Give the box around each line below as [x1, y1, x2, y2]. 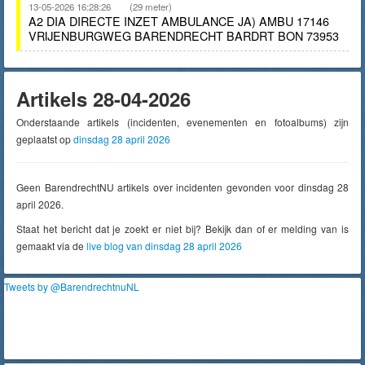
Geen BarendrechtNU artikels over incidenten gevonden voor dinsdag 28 [16, 180, 349, 194]
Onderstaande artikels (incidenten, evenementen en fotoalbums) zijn [16, 115, 349, 129]
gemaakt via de [16, 239, 86, 253]
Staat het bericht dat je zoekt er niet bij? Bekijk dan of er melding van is [16, 222, 349, 235]
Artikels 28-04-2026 [16, 85, 191, 112]
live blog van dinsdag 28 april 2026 [86, 239, 242, 253]
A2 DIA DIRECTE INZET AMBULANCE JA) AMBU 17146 [29, 12, 329, 29]
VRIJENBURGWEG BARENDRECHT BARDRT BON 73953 [29, 27, 339, 44]
